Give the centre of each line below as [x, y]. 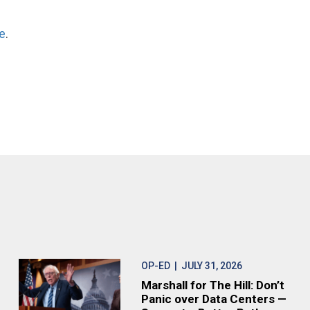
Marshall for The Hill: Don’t [212, 285]
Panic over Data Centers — [213, 299]
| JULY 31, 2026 [206, 266]
